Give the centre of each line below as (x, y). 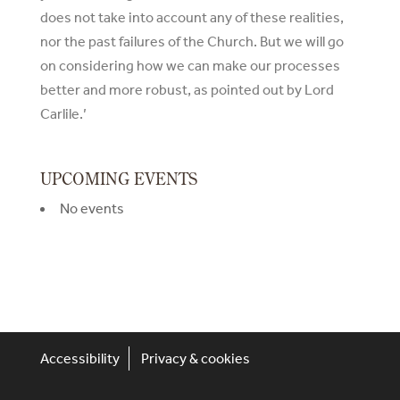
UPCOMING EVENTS (118, 179)
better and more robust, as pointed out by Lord (187, 89)
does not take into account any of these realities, (192, 17)
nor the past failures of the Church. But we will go (192, 41)
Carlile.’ (63, 113)
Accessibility (79, 358)
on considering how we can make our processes (190, 65)
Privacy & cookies (195, 358)
